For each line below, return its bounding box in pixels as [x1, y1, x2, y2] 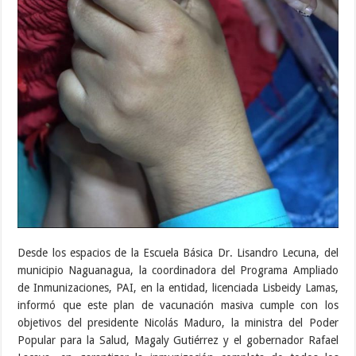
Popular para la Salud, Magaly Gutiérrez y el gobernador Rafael [17, 334, 339, 347]
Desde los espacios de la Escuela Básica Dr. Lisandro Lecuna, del [17, 246, 339, 260]
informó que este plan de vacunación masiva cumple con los [17, 299, 339, 312]
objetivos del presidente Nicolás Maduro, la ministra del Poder [17, 316, 339, 330]
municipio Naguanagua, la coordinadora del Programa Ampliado [17, 264, 339, 277]
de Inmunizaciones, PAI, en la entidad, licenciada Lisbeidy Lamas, [17, 281, 339, 295]
